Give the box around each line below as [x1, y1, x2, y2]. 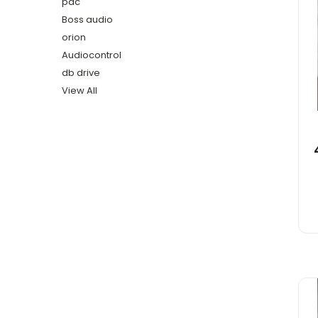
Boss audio [62, 12, 113, 26]
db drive [62, 65, 100, 79]
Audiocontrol [62, 48, 121, 62]
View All [62, 83, 97, 97]
